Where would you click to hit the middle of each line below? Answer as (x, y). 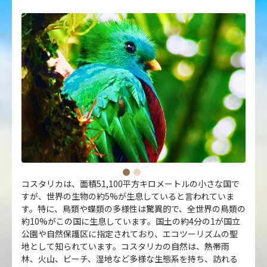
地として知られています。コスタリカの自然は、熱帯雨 (125, 246)
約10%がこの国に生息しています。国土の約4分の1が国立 (131, 221)
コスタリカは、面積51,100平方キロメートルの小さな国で (131, 183)
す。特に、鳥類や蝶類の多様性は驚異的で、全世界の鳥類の (133, 208)
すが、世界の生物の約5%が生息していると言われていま (128, 196)
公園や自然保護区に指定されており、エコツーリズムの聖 (130, 233)
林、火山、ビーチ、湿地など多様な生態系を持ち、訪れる (130, 258)
